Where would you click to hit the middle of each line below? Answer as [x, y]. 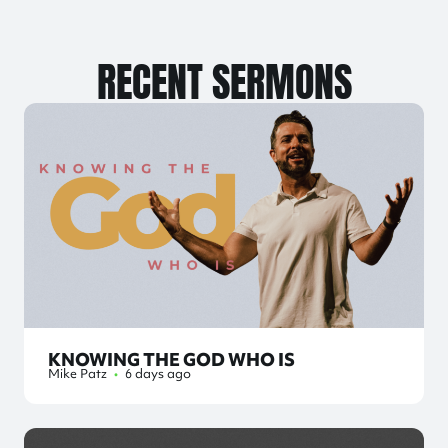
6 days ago [156, 373]
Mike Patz [79, 373]
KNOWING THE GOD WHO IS [171, 359]
